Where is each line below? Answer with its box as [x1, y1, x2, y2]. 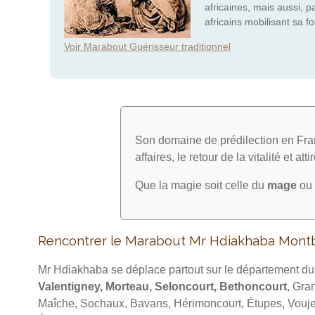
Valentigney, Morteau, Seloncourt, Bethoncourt [37, 281, 287, 293]
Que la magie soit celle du [135, 179, 267, 192]
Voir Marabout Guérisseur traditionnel [63, 41, 231, 53]
